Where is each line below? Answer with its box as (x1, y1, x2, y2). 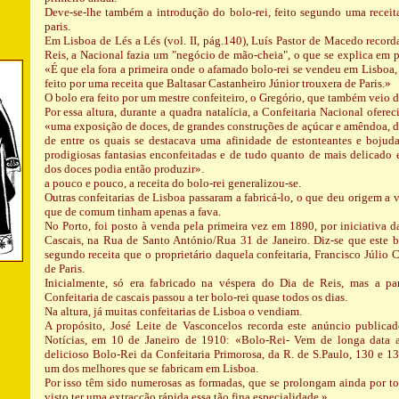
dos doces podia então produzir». (44, 162, 204, 175)
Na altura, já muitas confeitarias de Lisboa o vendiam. (44, 305, 302, 318)
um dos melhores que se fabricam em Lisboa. (44, 362, 258, 375)
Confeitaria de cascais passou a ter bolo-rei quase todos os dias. (44, 290, 347, 304)
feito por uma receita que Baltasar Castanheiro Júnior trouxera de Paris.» (44, 77, 391, 90)
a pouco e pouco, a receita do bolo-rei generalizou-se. (44, 176, 301, 190)
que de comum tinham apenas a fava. (44, 205, 221, 218)
